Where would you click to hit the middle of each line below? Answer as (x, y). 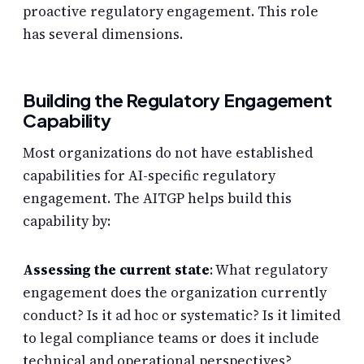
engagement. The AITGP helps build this (157, 199)
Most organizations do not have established (168, 153)
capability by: (67, 221)
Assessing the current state (116, 269)
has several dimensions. (103, 34)
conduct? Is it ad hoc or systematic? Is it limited (182, 315)
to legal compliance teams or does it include (171, 338)
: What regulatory (268, 269)
